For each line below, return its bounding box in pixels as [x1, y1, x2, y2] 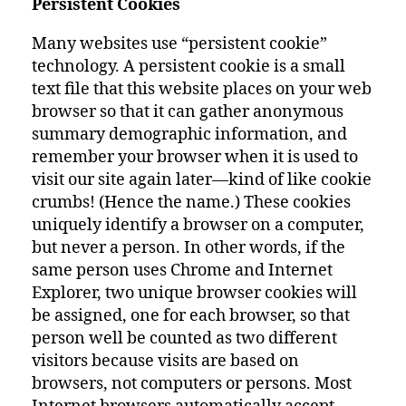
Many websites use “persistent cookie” [32, 34, 327, 54]
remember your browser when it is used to [32, 147, 358, 168]
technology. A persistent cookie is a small [32, 56, 345, 77]
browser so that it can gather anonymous [32, 101, 343, 122]
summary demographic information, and [32, 124, 347, 145]
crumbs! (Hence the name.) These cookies [32, 192, 351, 213]
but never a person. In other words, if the [32, 237, 345, 258]
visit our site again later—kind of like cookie [32, 169, 372, 190]
